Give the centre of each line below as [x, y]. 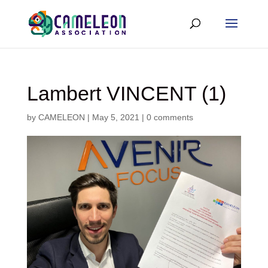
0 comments [170, 117]
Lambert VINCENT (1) [126, 93]
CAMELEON [61, 117]
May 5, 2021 [115, 117]
